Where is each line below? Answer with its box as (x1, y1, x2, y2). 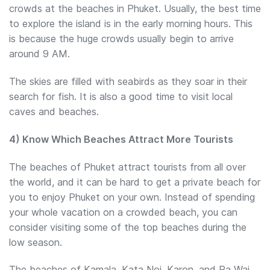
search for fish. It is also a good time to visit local (9, 90, 233, 103)
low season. (9, 236, 62, 248)
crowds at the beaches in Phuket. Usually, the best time (9, 2, 261, 15)
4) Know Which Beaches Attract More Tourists (9, 133, 233, 145)
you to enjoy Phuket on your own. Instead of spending (9, 190, 255, 203)
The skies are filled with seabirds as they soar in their (9, 75, 247, 88)
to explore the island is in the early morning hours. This (9, 17, 253, 30)
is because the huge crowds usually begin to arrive (9, 33, 234, 45)
